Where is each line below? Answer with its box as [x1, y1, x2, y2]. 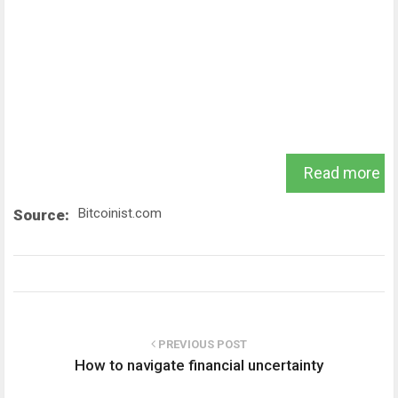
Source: [13, 205, 69, 224]
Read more [304, 163, 380, 182]
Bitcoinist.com [78, 204, 162, 221]
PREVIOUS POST [155, 337, 247, 351]
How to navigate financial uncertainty [75, 355, 323, 374]
